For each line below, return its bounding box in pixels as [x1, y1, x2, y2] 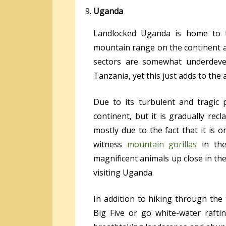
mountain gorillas [127, 138, 197, 150]
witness [93, 138, 127, 150]
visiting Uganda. [93, 166, 154, 178]
